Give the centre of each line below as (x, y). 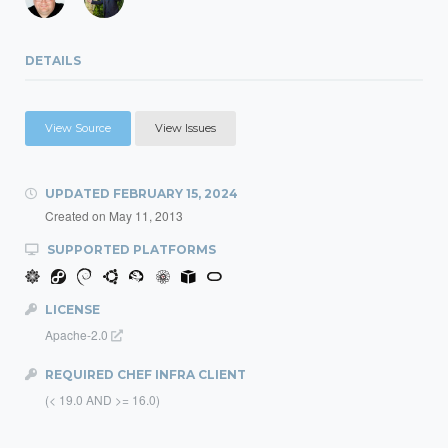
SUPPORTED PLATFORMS (130, 249)
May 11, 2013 (146, 215)
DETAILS (53, 60)
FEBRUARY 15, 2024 (175, 193)
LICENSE (71, 309)
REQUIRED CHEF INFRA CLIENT (144, 374)
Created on (77, 215)
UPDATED (77, 193)
